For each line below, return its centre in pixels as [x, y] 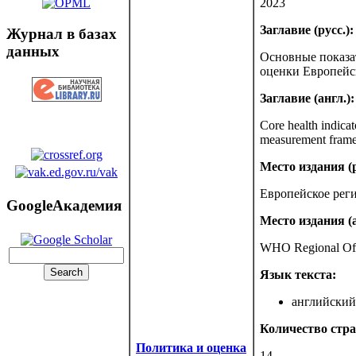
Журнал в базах [62, 33]
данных [33, 51]
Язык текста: [298, 275]
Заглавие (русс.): [307, 30]
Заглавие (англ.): [307, 98]
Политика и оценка [191, 348]
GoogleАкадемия [64, 206]
